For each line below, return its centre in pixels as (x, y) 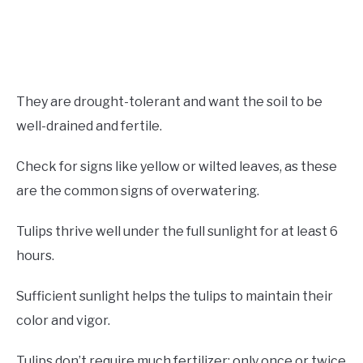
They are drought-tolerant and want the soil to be (169, 102)
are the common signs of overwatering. (138, 191)
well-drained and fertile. (90, 126)
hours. (35, 256)
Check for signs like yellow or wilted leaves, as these (177, 167)
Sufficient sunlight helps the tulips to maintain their (175, 297)
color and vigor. (63, 321)
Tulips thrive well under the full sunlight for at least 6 (177, 232)
